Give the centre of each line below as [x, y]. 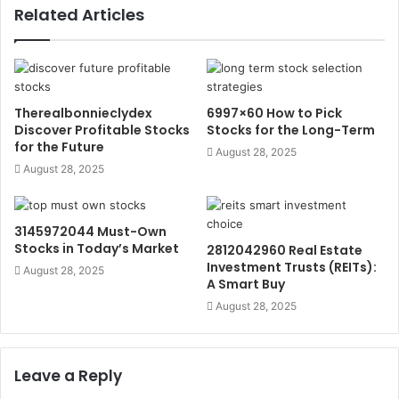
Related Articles [79, 14]
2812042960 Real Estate [285, 250]
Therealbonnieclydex [83, 113]
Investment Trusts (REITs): [292, 267]
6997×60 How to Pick [274, 113]
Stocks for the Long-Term [291, 130]
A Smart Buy [246, 284]
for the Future [59, 147]
